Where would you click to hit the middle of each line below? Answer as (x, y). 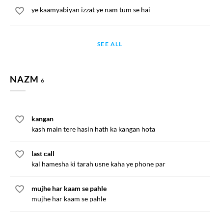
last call (43, 153)
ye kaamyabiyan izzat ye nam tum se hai (91, 10)
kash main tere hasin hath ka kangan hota (93, 129)
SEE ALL (110, 44)
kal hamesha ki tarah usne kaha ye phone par (98, 164)
